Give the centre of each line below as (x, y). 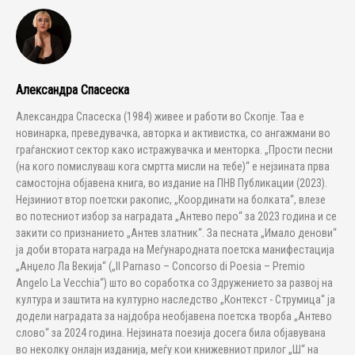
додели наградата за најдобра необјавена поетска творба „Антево (174, 316)
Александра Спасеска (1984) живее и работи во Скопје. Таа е (160, 116)
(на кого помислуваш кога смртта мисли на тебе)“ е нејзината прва (173, 166)
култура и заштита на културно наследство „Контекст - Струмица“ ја (176, 300)
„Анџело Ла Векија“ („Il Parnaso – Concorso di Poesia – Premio (160, 266)
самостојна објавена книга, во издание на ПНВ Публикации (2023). (172, 183)
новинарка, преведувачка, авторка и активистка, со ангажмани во (173, 133)
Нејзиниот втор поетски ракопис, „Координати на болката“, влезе (171, 200)
